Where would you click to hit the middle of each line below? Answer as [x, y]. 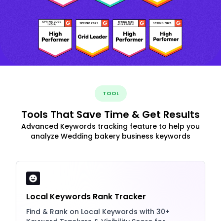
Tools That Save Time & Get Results [110, 115]
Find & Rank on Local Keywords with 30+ [98, 212]
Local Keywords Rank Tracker [86, 197]
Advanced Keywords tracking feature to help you [110, 127]
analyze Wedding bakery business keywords [110, 136]
